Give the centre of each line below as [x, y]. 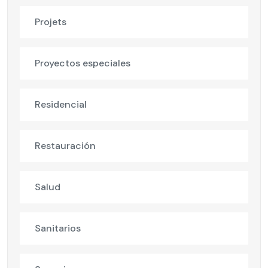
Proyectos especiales [83, 63]
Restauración [65, 146]
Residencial [61, 105]
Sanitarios [58, 229]
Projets [51, 22]
